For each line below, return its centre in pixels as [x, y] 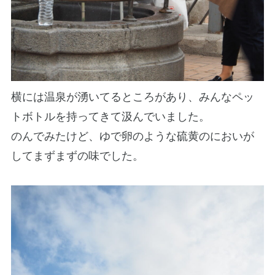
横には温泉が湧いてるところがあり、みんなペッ [132, 97]
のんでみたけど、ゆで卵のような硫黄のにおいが [132, 136]
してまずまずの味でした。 [77, 156]
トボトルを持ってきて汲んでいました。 [110, 116]
